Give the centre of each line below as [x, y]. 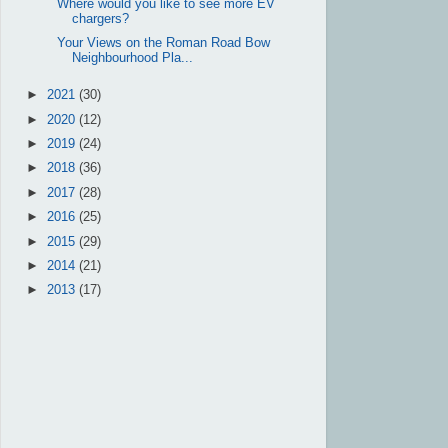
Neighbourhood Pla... [133, 58]
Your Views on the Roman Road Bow [164, 43]
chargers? [101, 18]
